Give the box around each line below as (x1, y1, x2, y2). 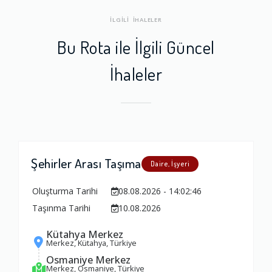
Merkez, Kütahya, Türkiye (46, 237, 137, 248)
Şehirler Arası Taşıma (31, 154, 141, 171)
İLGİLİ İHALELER (110, 15, 162, 24)
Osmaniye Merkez (46, 253, 131, 267)
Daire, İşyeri (150, 158, 189, 168)
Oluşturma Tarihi (32, 185, 98, 197)
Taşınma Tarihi (32, 202, 90, 214)
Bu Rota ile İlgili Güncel (57, 35, 215, 58)
